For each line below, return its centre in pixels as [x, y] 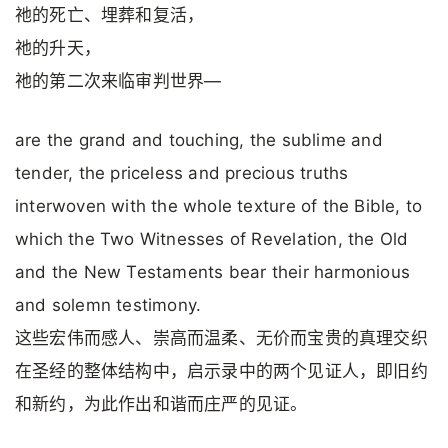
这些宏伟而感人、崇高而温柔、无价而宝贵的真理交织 [221, 338]
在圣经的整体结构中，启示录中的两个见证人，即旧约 [221, 371]
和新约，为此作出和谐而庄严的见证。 [161, 404]
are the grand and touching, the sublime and [199, 140]
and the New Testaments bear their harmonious [212, 272]
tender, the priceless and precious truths [182, 173]
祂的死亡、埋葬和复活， [110, 14]
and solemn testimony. [108, 305]
